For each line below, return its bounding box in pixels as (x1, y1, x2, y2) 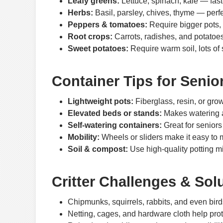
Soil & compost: (68, 145, 128, 154)
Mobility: (68, 133, 100, 142)
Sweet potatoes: (68, 44, 128, 53)
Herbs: (68, 8, 93, 17)
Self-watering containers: (68, 121, 162, 130)
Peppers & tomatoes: (68, 20, 147, 29)
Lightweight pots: (68, 97, 133, 106)
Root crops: (68, 32, 112, 41)
